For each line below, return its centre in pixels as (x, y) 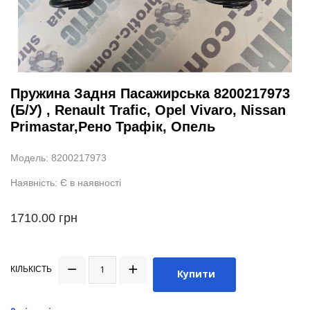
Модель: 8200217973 (58, 158)
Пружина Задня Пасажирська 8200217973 (150, 94)
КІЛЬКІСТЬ (31, 270)
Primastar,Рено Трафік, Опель (113, 127)
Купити (196, 274)
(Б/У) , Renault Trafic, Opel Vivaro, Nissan (148, 110)
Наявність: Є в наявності (66, 183)
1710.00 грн (44, 218)
